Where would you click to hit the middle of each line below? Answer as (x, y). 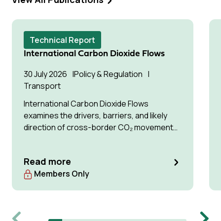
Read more (47, 161)
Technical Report (62, 40)
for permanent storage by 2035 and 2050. (99, 139)
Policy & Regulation (108, 74)
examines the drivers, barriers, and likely (95, 115)
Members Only (62, 174)
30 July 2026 (45, 74)
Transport (42, 86)
